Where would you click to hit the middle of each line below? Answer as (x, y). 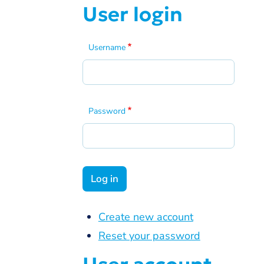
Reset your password (149, 235)
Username (107, 47)
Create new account (146, 217)
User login (132, 14)
